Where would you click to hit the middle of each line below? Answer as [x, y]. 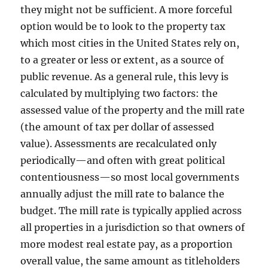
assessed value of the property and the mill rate [133, 110]
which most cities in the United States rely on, [130, 43]
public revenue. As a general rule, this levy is [125, 77]
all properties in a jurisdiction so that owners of [133, 228]
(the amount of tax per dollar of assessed [118, 127]
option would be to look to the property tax [123, 27]
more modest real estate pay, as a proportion [127, 244]
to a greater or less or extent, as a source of [122, 60]
